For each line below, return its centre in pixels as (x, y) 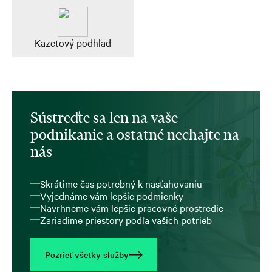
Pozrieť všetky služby (87, 254)
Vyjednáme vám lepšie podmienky (112, 195)
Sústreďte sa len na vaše (104, 117)
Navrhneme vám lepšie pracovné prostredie (132, 207)
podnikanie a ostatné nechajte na (135, 134)
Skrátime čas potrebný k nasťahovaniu (121, 183)
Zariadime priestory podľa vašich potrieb (126, 219)
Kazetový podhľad (73, 42)
